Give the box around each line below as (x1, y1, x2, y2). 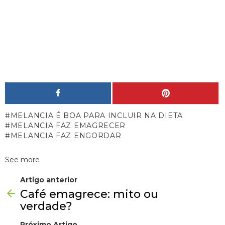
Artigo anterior (20, 175, 77, 185)
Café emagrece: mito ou (20, 187, 158, 201)
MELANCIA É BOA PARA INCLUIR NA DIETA (10, 111, 183, 121)
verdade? (20, 199, 72, 213)
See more (5, 155, 40, 165)
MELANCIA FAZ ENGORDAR (10, 131, 122, 141)
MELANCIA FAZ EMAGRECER (10, 121, 126, 131)
